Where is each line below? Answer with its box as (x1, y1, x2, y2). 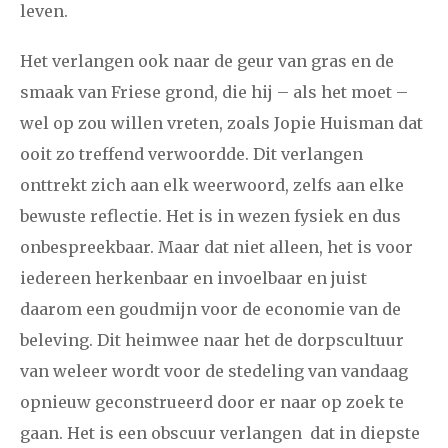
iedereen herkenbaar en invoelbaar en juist (20, 268, 367, 289)
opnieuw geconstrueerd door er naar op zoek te (20, 392, 404, 413)
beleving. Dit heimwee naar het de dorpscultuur (20, 330, 404, 351)
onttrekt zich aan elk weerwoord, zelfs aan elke (20, 175, 404, 196)
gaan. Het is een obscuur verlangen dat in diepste (20, 423, 420, 444)
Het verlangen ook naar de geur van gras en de (20, 51, 394, 72)
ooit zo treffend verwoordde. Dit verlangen (20, 144, 363, 165)
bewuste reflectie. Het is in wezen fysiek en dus (20, 206, 401, 227)
